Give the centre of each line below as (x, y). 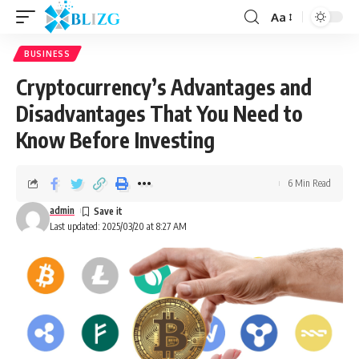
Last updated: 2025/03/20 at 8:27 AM (118, 226)
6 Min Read (309, 183)
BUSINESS (47, 54)
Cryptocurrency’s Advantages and (164, 87)
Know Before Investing (115, 140)
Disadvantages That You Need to (159, 113)
